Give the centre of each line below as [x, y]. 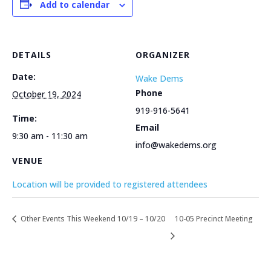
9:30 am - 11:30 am [50, 135]
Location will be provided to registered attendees [110, 184]
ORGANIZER [163, 54]
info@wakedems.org [176, 145]
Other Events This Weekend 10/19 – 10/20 [92, 218]
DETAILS [32, 54]
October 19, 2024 [47, 94]
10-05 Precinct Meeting [214, 218]
